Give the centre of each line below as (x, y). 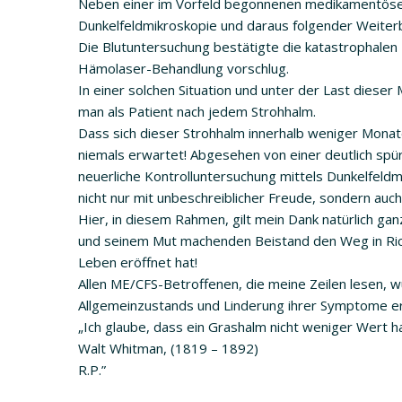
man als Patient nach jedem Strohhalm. (197, 111)
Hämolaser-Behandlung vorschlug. (184, 68)
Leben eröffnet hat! (138, 262)
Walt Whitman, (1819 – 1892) (168, 348)
